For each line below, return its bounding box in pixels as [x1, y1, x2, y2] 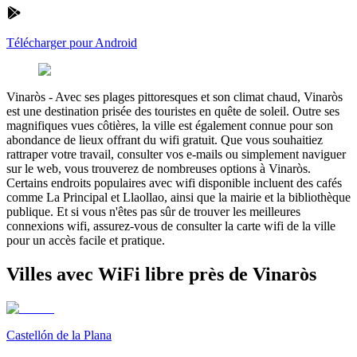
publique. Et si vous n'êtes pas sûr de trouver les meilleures [6, 204, 300, 218]
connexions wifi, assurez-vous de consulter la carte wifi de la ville [6, 218, 335, 233]
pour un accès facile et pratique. [6, 233, 165, 247]
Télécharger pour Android [6, 35, 137, 49]
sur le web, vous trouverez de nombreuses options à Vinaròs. [6, 161, 311, 175]
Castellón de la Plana [6, 328, 112, 342]
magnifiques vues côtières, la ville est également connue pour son [6, 118, 333, 132]
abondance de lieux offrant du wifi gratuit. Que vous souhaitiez [6, 132, 323, 147]
